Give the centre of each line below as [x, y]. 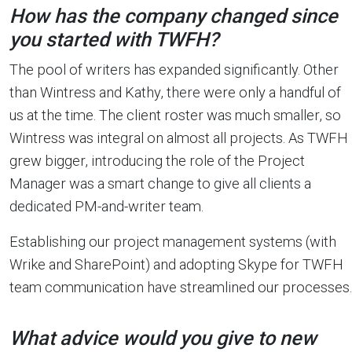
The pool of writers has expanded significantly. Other [174, 70]
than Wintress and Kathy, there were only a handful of [175, 92]
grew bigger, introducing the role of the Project [157, 161]
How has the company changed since [174, 16]
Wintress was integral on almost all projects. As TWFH [179, 138]
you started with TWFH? [114, 40]
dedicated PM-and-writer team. [106, 206]
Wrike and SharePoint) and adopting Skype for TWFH [176, 264]
